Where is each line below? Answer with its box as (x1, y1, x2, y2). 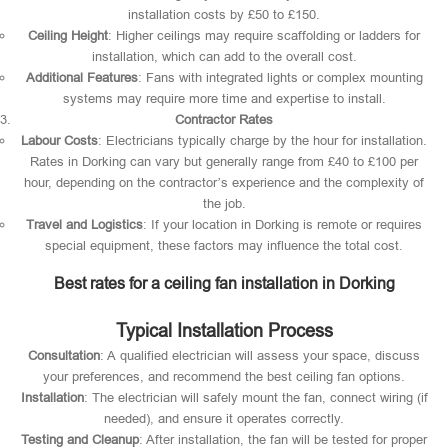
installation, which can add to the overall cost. (91, 49, 357, 64)
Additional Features (25, 70, 138, 85)
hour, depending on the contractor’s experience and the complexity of (24, 175, 424, 190)
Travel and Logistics (26, 217, 143, 232)
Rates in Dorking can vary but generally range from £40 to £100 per (30, 154, 418, 169)
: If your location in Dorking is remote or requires (143, 217, 422, 232)
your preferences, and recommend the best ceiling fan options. (43, 369, 405, 384)
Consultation (28, 348, 100, 363)
